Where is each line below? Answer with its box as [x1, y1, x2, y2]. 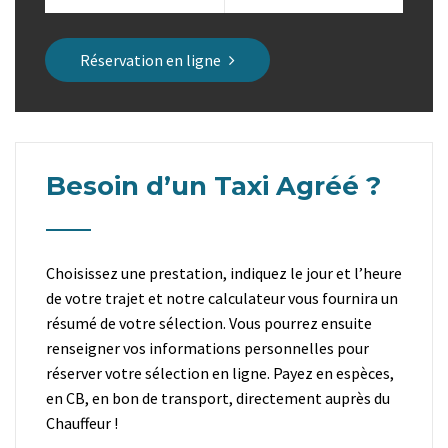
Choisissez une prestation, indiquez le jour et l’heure [46, 263, 402, 284]
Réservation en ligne [80, 50, 221, 71]
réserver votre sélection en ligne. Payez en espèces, [46, 363, 394, 384]
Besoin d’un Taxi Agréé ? [46, 170, 381, 203]
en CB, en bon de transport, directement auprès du [46, 388, 390, 409]
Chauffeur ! [46, 413, 118, 434]
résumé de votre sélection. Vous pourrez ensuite [46, 313, 372, 334]
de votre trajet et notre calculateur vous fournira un [46, 288, 398, 309]
